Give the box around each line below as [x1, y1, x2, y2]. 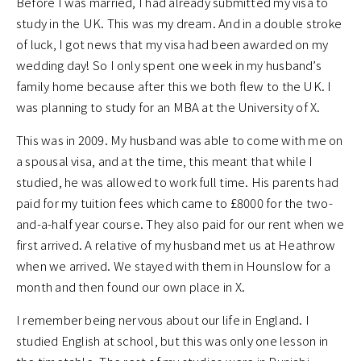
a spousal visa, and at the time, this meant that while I [16, 152, 313, 170]
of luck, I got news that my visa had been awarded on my [16, 35, 329, 53]
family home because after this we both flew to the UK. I [16, 77, 332, 95]
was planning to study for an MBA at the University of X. [16, 98, 321, 116]
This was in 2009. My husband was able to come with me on [16, 131, 343, 149]
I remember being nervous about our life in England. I [16, 311, 309, 329]
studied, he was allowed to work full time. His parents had [16, 173, 339, 191]
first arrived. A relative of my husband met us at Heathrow [16, 236, 336, 254]
